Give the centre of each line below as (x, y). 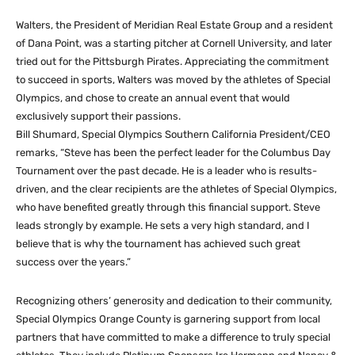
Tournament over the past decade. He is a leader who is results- (166, 170)
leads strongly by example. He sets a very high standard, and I (163, 225)
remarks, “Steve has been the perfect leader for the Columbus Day (173, 152)
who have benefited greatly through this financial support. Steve (168, 207)
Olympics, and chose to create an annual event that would (153, 97)
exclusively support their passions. (98, 116)
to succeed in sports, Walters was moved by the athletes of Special (173, 79)
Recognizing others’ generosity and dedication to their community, (174, 300)
